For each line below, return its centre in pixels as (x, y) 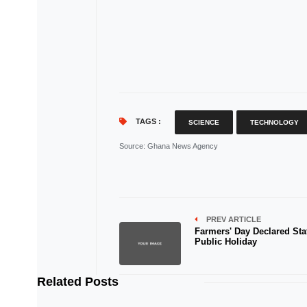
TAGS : (147, 121)
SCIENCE (204, 122)
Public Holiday (225, 242)
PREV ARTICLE (232, 219)
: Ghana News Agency (180, 146)
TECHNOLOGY (274, 122)
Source (131, 146)
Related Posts (77, 282)
